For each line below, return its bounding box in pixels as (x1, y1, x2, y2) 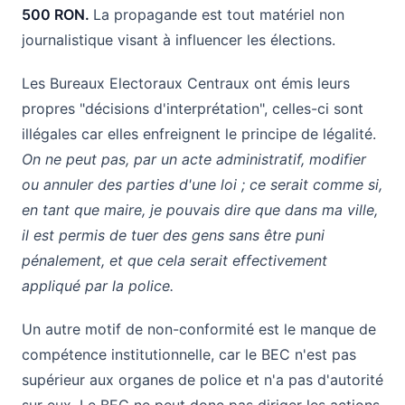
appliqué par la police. (22, 276, 174, 295)
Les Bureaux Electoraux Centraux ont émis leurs (22, 73, 350, 92)
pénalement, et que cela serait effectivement (22, 250, 327, 269)
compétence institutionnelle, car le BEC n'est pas (22, 344, 356, 363)
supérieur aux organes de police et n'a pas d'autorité (22, 370, 383, 389)
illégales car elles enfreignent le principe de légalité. (22, 124, 376, 143)
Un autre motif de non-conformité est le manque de (22, 319, 376, 338)
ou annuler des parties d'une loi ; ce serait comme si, (22, 174, 382, 193)
